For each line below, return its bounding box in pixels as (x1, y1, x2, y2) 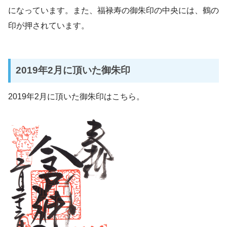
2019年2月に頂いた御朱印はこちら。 (8, 92, 144, 101)
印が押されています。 (8, 21, 89, 30)
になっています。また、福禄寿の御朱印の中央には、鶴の (8, 6, 219, 15)
